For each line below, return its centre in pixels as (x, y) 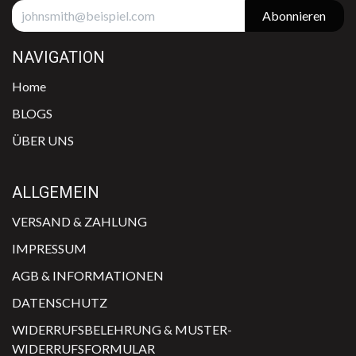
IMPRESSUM (49, 249)
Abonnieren (294, 15)
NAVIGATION (58, 58)
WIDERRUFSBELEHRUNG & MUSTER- (122, 330)
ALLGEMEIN (56, 193)
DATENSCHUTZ (60, 303)
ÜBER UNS (43, 141)
